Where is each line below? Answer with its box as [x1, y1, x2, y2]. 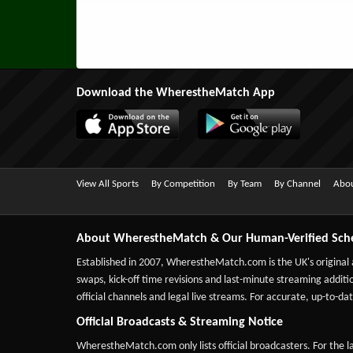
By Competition [151, 178, 215, 189]
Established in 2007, [76, 256, 166, 269]
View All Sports [76, 178, 139, 189]
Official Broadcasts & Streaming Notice [76, 315, 283, 329]
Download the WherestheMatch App [76, 86, 275, 99]
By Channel [274, 178, 321, 189]
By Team [228, 178, 262, 189]
